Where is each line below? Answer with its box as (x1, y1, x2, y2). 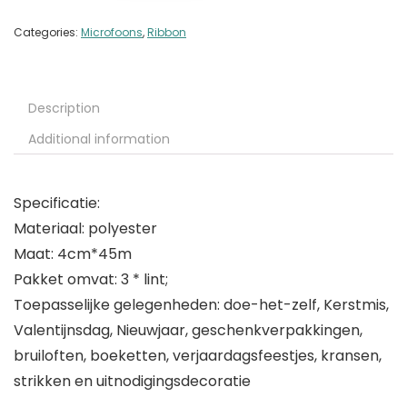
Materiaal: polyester (14, 218, 157, 240)
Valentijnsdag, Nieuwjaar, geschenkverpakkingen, (14, 320, 362, 342)
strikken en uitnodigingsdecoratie (14, 371, 251, 392)
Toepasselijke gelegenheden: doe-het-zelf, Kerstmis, (14, 294, 389, 316)
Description (28, 99, 100, 118)
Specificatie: (14, 193, 100, 214)
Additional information (28, 130, 170, 149)
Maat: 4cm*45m (14, 243, 132, 265)
